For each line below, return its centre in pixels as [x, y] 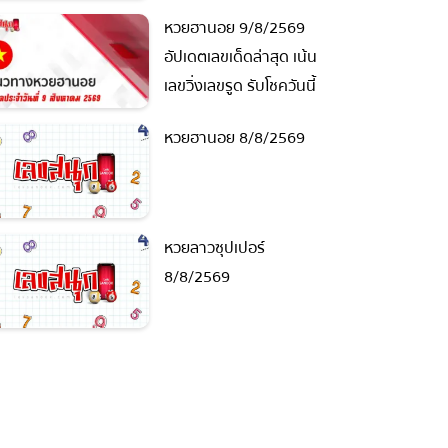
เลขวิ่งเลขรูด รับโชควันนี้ [232, 85]
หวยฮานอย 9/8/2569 [226, 27]
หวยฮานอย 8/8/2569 [226, 137]
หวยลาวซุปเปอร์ [206, 248]
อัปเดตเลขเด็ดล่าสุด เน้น [232, 56]
